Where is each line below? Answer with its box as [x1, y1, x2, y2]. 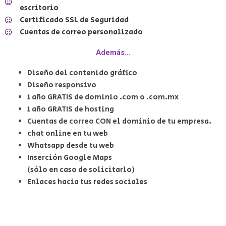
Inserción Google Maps [27, 152, 112, 163]
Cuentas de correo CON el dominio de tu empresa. [27, 116, 211, 127]
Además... [95, 47, 131, 57]
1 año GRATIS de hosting [27, 103, 114, 115]
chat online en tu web [27, 128, 109, 139]
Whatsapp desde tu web [27, 140, 114, 151]
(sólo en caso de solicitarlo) [27, 164, 135, 175]
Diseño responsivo [27, 79, 96, 90]
